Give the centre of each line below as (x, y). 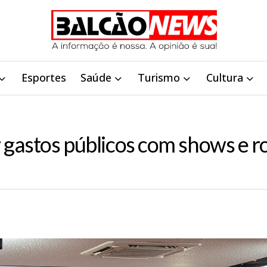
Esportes (44, 78)
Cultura (224, 78)
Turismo (159, 78)
